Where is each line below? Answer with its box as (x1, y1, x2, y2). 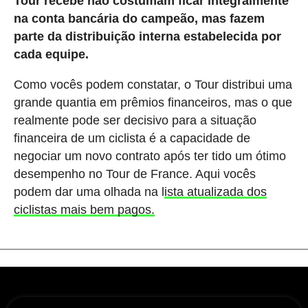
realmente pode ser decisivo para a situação (13, 113, 256, 127)
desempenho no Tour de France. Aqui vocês (13, 166, 256, 181)
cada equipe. (13, 47, 89, 61)
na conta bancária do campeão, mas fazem (13, 11, 265, 25)
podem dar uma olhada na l (13, 184, 164, 199)
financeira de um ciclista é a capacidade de (13, 131, 250, 145)
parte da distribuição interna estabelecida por (13, 29, 281, 43)
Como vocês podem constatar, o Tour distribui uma (13, 77, 292, 91)
